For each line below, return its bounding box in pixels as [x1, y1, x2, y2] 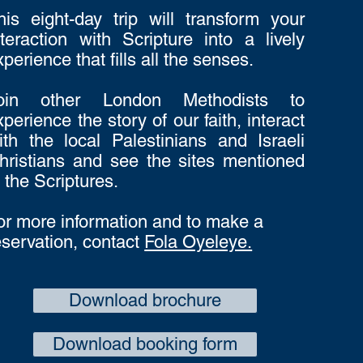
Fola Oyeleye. [144, 232, 253, 252]
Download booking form [53, 334, 238, 354]
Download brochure [69, 290, 222, 310]
